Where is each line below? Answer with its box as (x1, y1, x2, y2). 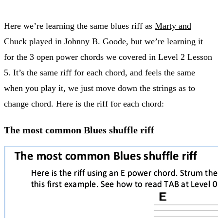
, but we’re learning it (126, 36, 203, 46)
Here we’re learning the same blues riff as (4, 20, 155, 31)
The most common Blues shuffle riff (4, 124, 154, 135)
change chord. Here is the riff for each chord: (4, 98, 164, 109)
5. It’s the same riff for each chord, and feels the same (4, 67, 195, 77)
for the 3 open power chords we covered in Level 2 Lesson (4, 52, 212, 62)
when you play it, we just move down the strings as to (4, 83, 195, 93)
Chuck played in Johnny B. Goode (4, 36, 126, 46)
